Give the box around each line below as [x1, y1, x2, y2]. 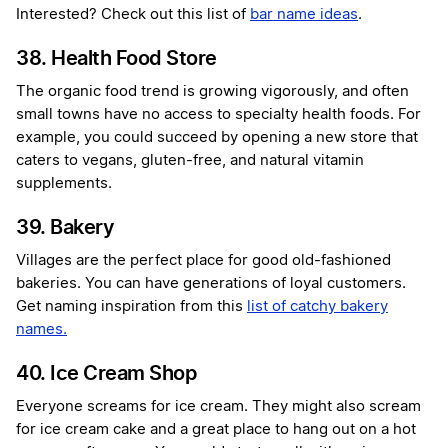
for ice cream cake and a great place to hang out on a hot [16, 422, 416, 438]
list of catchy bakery [247, 299, 388, 315]
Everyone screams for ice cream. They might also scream [16, 399, 421, 415]
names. [16, 322, 67, 338]
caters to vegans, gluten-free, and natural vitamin [16, 153, 364, 169]
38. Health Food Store [16, 46, 217, 71]
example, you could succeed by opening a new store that [16, 130, 418, 146]
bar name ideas [250, 7, 358, 23]
